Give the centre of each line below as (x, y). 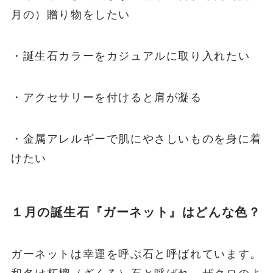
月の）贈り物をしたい (71, 15)
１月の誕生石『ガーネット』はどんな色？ (136, 212)
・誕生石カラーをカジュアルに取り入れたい (130, 56)
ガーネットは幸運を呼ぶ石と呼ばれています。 (136, 254)
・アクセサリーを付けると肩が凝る (106, 98)
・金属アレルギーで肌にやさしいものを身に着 (136, 139)
